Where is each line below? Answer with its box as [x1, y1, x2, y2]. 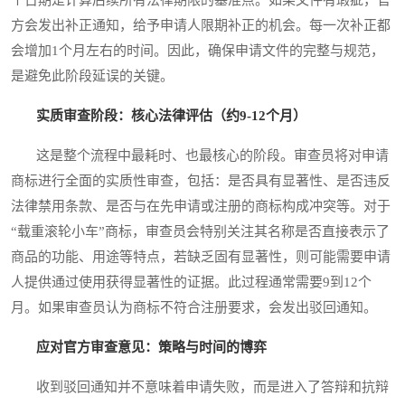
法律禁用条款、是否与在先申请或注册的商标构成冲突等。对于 [11, 198, 391, 213]
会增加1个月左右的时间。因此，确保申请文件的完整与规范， [11, 42, 384, 58]
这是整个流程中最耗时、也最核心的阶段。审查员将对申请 [11, 147, 389, 163]
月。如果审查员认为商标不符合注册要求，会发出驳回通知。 [11, 299, 377, 315]
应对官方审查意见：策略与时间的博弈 [36, 339, 267, 354]
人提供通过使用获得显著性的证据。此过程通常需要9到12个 [11, 274, 372, 289]
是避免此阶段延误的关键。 [11, 68, 174, 83]
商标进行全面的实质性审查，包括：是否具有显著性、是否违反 [11, 173, 391, 188]
